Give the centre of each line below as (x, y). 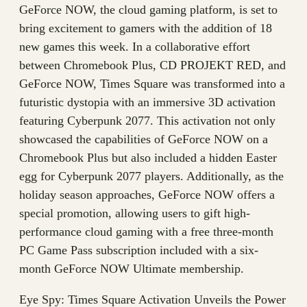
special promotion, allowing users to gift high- (135, 213)
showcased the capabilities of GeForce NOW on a (144, 139)
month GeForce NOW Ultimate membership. (132, 269)
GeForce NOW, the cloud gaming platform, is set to (148, 10)
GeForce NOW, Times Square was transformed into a (152, 84)
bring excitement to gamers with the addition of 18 (146, 28)
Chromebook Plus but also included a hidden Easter (148, 158)
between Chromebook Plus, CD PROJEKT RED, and (152, 65)
